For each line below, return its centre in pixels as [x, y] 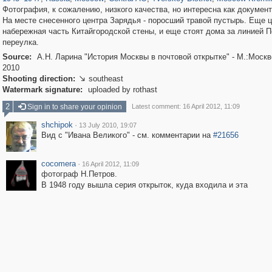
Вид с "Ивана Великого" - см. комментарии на [127, 135]
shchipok [57, 125]
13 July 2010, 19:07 [107, 125]
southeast [106, 79]
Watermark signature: [42, 90]
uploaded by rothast [121, 90]
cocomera [58, 164]
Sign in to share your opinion [73, 107]
